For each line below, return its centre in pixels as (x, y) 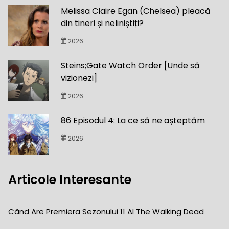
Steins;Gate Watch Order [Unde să (131, 66)
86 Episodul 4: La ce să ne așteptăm (133, 121)
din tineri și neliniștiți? (102, 24)
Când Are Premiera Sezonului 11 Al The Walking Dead (106, 212)
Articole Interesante (70, 180)
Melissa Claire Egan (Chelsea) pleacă (136, 11)
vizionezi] (79, 78)
